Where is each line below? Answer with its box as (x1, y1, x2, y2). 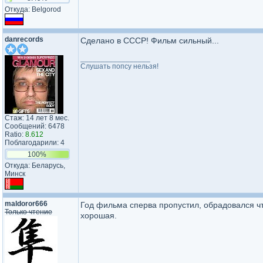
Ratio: (5, 130, 25, 139)
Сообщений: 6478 (5, 122, 65, 130)
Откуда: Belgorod (5, 5, 61, 14)
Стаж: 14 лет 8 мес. (5, 114, 69, 122)
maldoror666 (5, 200, 48, 208)
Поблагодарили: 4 (5, 139, 65, 147)
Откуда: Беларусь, (5, 161, 65, 170)
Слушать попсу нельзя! (80, 62, 159, 70)
